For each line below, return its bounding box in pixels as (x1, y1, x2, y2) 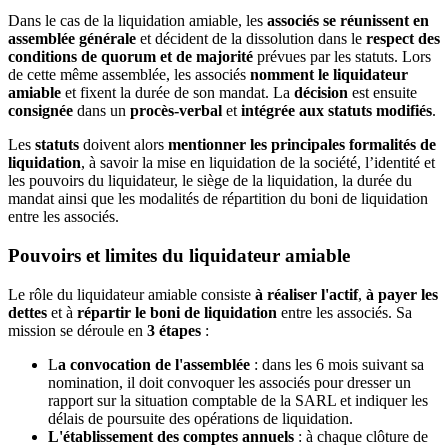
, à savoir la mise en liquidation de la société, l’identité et (81, 154, 435, 172)
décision (294, 84, 352, 102)
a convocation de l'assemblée (58, 355, 250, 373)
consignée (8, 102, 77, 120)
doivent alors (83, 136, 168, 154)
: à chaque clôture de (294, 427, 428, 445)
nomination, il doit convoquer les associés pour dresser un (48, 373, 411, 391)
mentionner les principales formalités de (168, 136, 436, 154)
